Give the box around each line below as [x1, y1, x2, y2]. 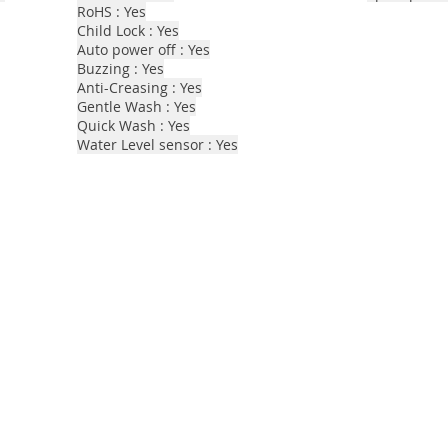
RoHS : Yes [77, 2, 146, 21]
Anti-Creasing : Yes [77, 78, 202, 97]
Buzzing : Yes [77, 59, 164, 78]
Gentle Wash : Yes [77, 97, 196, 116]
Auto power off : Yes [77, 40, 210, 59]
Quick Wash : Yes [77, 116, 190, 135]
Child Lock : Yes [77, 21, 179, 40]
